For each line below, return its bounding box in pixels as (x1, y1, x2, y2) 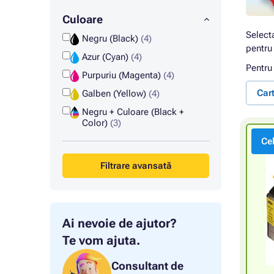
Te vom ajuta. (62, 233, 140, 248)
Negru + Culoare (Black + (81, 106, 184, 117)
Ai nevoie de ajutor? (62, 216, 177, 231)
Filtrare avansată (100, 160, 172, 171)
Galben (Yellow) (81, 88, 149, 99)
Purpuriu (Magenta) (81, 70, 163, 81)
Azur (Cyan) (81, 51, 131, 62)
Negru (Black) (81, 33, 141, 44)
